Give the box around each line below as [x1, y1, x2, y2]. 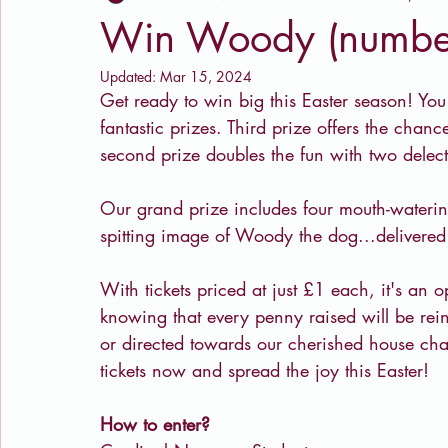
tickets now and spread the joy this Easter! [100, 358, 429, 382]
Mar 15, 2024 [160, 67, 252, 86]
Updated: [100, 67, 160, 86]
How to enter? [100, 412, 210, 436]
